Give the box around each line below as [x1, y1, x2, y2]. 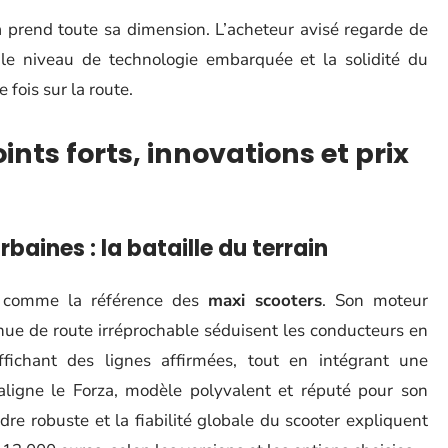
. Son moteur [322, 289, 428, 312]
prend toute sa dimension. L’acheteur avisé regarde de [2, 18, 428, 41]
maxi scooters [208, 289, 322, 312]
